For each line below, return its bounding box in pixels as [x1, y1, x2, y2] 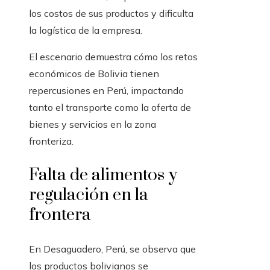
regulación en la [29, 184, 148, 206]
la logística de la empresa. [29, 24, 142, 37]
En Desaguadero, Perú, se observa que [29, 243, 196, 256]
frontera [29, 204, 91, 226]
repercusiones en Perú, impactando [29, 84, 184, 97]
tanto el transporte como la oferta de [29, 101, 191, 114]
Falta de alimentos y [29, 165, 177, 186]
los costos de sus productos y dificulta [29, 7, 193, 20]
